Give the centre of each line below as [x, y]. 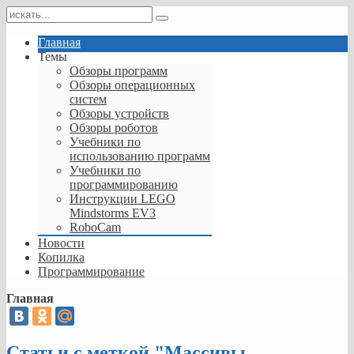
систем [88, 99]
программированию [124, 185]
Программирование [91, 271]
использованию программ [140, 156]
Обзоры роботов [114, 128]
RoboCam [95, 227]
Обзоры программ [119, 71]
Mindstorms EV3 [113, 213]
